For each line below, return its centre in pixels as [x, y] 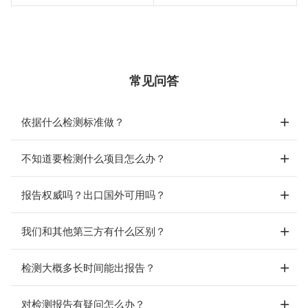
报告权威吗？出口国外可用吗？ [93, 194]
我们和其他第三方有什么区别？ [93, 231]
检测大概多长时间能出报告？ [88, 267]
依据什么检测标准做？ [73, 121]
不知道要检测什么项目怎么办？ [93, 158]
